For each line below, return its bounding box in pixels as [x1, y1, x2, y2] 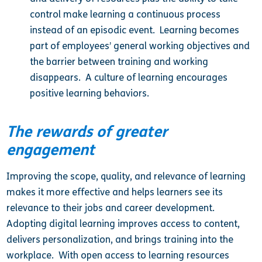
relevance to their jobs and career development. [6, 202, 218, 213]
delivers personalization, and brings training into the [6, 233, 234, 245]
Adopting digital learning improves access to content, [6, 218, 240, 229]
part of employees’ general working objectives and [30, 40, 250, 51]
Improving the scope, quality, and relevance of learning [6, 170, 246, 182]
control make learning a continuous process [30, 8, 221, 20]
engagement [6, 140, 95, 159]
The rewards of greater [6, 122, 168, 141]
